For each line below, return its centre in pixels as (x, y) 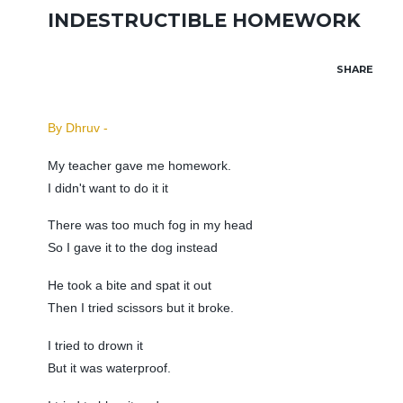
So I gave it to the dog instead (132, 248)
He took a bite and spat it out (129, 286)
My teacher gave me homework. (139, 165)
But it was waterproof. (109, 367)
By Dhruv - (77, 127)
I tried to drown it (95, 345)
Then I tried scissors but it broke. (140, 308)
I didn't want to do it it (107, 188)
